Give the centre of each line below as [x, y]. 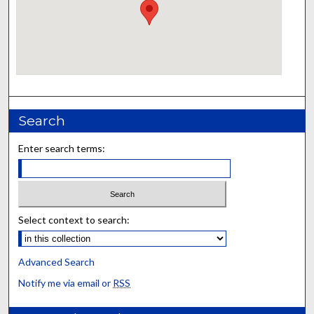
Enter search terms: [62, 148]
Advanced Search [57, 262]
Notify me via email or [66, 283]
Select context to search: [74, 220]
